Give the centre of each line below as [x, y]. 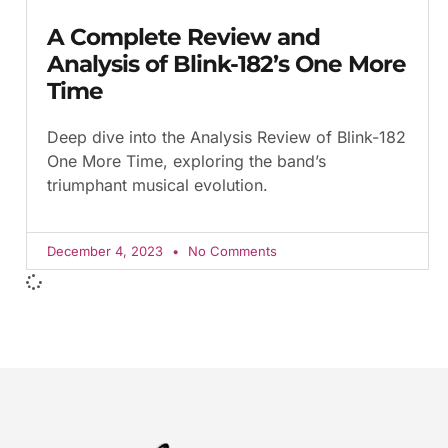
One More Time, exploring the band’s [186, 160]
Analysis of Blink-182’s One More [226, 63]
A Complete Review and [183, 36]
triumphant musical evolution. [157, 184]
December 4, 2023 [107, 250]
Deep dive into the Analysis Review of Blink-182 [226, 136]
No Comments [230, 250]
